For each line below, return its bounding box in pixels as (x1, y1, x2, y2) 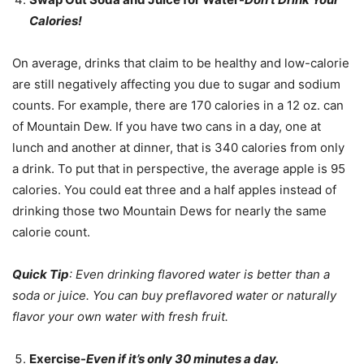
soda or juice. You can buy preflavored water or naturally (12, 287, 336, 303)
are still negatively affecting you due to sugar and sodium (12, 76, 340, 92)
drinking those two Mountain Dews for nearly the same (12, 202, 327, 219)
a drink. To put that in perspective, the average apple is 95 (12, 160, 345, 176)
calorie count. (12, 223, 90, 240)
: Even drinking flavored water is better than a (69, 266, 330, 282)
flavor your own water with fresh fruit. (12, 308, 228, 324)
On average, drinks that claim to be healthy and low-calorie (12, 54, 349, 71)
